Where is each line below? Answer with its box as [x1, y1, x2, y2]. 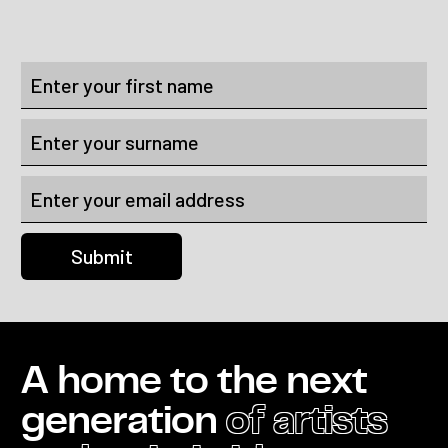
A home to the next [21, 361, 367, 402]
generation [21, 401, 226, 442]
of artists [226, 401, 387, 442]
